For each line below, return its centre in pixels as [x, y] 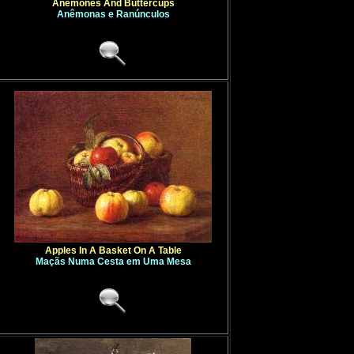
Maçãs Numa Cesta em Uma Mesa [113, 262]
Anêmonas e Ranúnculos [113, 14]
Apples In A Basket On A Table [113, 250]
